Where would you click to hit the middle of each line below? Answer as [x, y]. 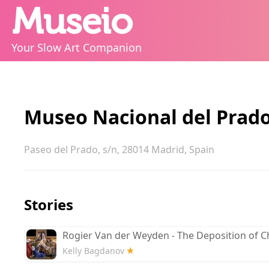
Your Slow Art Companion [77, 47]
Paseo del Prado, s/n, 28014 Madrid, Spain [119, 149]
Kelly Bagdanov [93, 251]
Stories [49, 205]
